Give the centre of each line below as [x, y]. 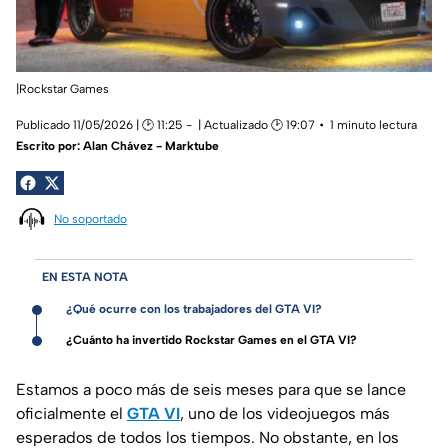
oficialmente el [71, 414]
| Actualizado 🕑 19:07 [256, 125]
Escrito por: [49, 146]
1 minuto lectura [373, 125]
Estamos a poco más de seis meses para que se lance [211, 390]
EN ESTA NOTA [85, 277]
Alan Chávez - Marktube [151, 146]
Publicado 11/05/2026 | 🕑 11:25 [99, 125]
